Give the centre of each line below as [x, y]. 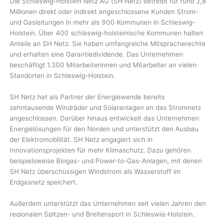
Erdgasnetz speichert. [44, 182]
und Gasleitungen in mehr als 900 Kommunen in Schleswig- [102, 22]
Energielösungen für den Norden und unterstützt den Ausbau [104, 129]
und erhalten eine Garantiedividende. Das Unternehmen [96, 54]
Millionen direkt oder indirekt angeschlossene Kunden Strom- [104, 11]
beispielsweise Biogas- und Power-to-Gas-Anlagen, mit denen [106, 161]
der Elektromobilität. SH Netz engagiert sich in [81, 139]
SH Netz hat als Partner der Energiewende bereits [87, 97]
